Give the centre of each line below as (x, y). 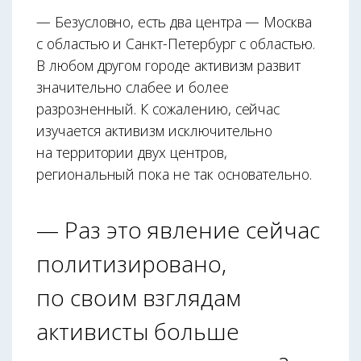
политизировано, (132, 264)
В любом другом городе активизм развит (169, 66)
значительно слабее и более (133, 87)
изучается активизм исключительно (155, 131)
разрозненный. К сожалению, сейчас (158, 109)
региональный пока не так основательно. (174, 174)
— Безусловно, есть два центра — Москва (174, 22)
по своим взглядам (139, 298)
